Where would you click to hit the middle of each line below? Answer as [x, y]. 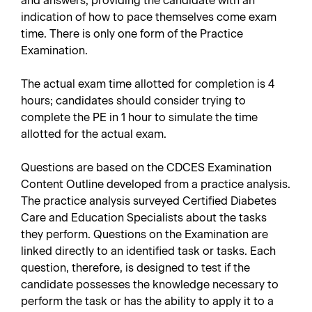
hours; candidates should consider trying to [133, 101]
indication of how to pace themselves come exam [149, 17]
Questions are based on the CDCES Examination [146, 167]
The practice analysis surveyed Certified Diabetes [149, 201]
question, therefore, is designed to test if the [135, 268]
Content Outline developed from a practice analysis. [156, 184]
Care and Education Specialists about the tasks [144, 218]
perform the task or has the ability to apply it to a [147, 301]
